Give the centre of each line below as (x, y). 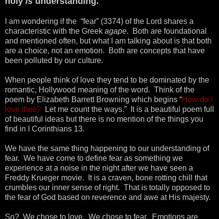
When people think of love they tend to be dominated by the (107, 80)
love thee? (23, 109)
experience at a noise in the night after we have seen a (99, 168)
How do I (197, 100)
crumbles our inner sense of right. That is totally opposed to (108, 188)
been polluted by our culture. (54, 61)
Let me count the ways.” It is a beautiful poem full (128, 109)
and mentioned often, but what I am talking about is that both (108, 41)
